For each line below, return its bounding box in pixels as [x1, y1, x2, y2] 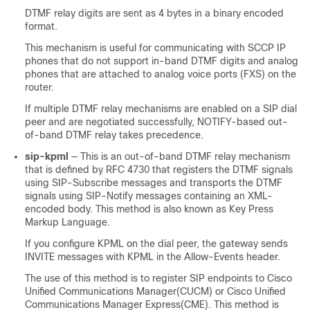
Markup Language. [25, 217, 110, 228]
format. [25, 21, 57, 32]
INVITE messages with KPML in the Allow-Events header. [25, 251, 280, 262]
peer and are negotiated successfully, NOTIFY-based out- [25, 116, 288, 127]
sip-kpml [25, 151, 69, 162]
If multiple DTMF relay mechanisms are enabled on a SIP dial [25, 103, 297, 114]
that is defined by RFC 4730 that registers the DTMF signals [25, 164, 293, 175]
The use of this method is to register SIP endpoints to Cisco [25, 273, 292, 284]
